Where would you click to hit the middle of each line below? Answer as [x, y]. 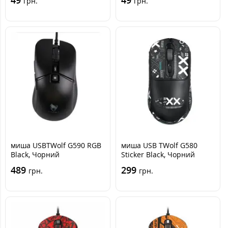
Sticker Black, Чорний [158, 154]
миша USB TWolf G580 [159, 145]
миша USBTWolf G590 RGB [56, 145]
